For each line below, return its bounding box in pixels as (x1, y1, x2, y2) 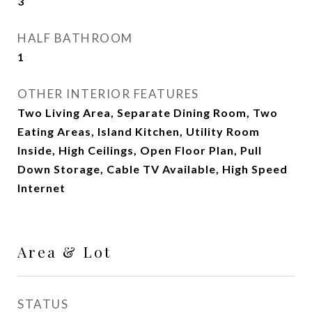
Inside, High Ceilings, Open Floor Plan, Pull (17, 143, 262, 157)
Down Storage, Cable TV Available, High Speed (17, 162, 288, 175)
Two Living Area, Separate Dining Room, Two (17, 106, 278, 119)
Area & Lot (17, 242, 111, 261)
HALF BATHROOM (17, 31, 133, 45)
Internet (17, 181, 65, 194)
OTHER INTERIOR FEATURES (17, 86, 199, 101)
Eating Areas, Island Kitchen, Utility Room (17, 125, 260, 138)
